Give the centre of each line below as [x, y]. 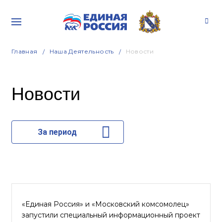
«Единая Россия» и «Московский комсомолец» [106, 204]
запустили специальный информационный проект [111, 215]
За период [57, 132]
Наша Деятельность [82, 51]
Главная [25, 51]
